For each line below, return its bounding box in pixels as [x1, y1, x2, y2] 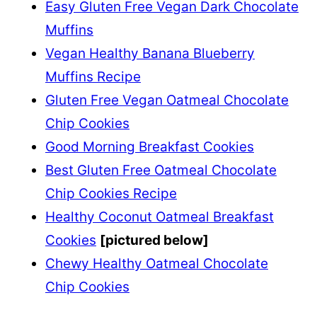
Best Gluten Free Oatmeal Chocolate [45, 161, 277, 178]
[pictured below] [100, 231, 209, 248]
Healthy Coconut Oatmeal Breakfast [45, 208, 274, 225]
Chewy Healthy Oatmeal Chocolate [45, 255, 268, 272]
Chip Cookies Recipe [45, 185, 177, 202]
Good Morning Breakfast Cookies [45, 138, 254, 155]
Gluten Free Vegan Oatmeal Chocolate [45, 91, 289, 108]
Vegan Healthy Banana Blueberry [45, 45, 255, 62]
